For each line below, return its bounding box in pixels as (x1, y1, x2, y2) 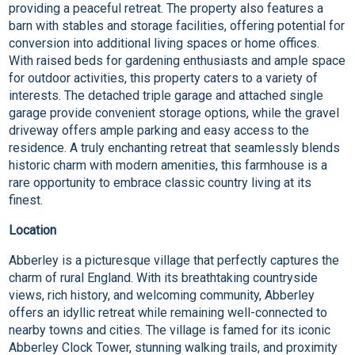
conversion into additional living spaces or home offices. (9, 36, 320, 52)
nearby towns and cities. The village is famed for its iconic (9, 323, 331, 338)
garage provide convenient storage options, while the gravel (9, 105, 340, 121)
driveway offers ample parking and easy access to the (9, 123, 310, 139)
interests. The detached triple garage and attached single (9, 88, 324, 104)
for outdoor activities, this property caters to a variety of (9, 71, 319, 86)
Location (9, 223, 57, 239)
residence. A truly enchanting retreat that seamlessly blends (9, 140, 341, 156)
